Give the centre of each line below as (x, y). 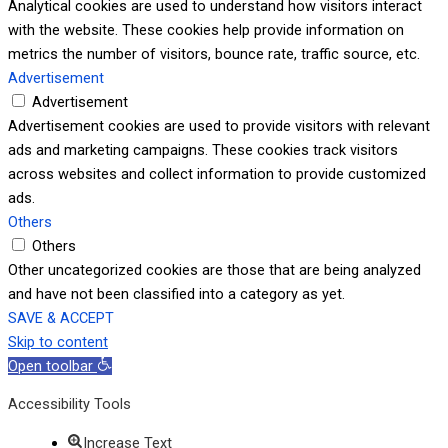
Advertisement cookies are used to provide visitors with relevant (219, 125)
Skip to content (58, 341)
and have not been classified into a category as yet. (176, 293)
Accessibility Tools (69, 404)
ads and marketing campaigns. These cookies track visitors (203, 149)
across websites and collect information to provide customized (217, 173)
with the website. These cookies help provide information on (206, 29)
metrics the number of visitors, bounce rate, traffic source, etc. (214, 53)
